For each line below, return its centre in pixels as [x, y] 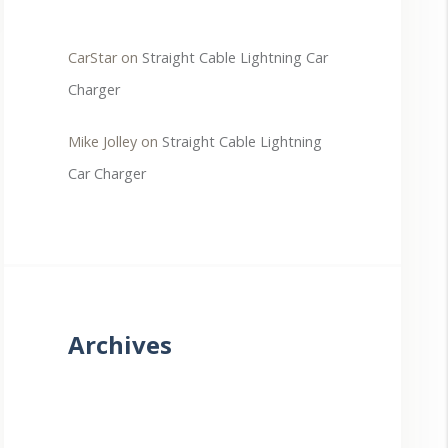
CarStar [93, 57]
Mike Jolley [103, 141]
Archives [120, 344]
